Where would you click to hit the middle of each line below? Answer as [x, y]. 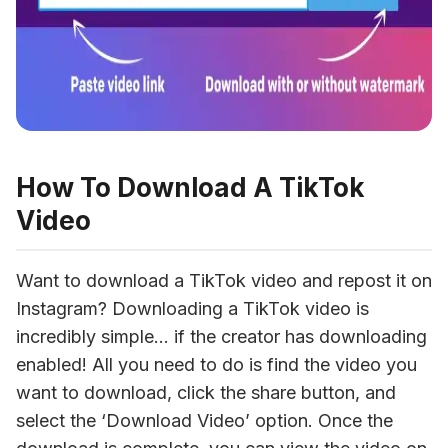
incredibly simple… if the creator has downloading [221, 336]
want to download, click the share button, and [206, 392]
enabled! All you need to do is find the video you [216, 364]
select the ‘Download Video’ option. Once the [204, 420]
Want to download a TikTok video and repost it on [224, 280]
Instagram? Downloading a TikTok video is [192, 308]
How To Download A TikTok [190, 187]
